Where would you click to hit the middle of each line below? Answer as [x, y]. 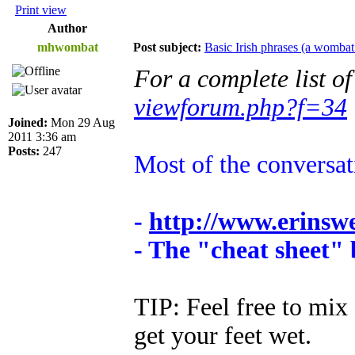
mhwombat [67, 48]
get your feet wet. [223, 336]
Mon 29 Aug [81, 123]
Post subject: [167, 48]
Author [67, 29]
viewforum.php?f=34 [240, 108]
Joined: [28, 123]
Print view [41, 10]
